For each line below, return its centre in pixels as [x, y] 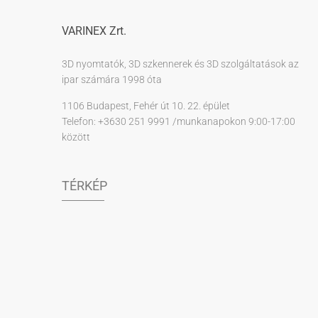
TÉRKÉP [84, 185]
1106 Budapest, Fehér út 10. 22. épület [146, 105]
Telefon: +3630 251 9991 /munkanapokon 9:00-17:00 [180, 121]
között [76, 137]
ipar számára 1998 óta [112, 79]
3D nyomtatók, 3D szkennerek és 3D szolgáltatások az [180, 64]
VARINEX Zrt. [94, 31]
